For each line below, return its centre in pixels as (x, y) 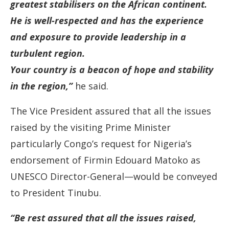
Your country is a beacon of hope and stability (112, 70)
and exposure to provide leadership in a (98, 37)
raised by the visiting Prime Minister (90, 127)
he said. (92, 86)
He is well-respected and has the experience (107, 20)
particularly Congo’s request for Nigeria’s (101, 144)
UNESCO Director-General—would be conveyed (114, 176)
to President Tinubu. (56, 193)
